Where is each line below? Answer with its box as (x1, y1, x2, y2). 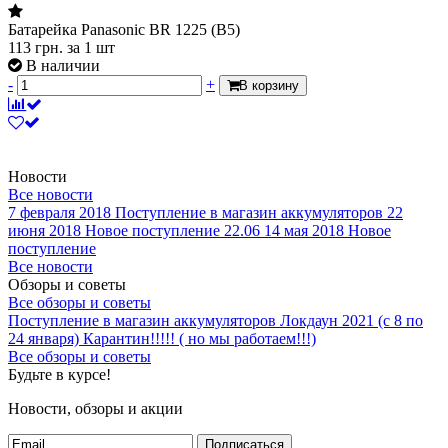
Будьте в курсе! (8, 365, 111, 383)
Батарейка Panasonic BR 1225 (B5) (8, 20, 240, 38)
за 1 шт (67, 38, 115, 56)
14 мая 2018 (264, 221, 344, 239)
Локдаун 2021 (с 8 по (280, 311, 423, 329)
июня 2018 (8, 221, 81, 239)
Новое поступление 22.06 (85, 221, 260, 239)
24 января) (8, 329, 79, 347)
